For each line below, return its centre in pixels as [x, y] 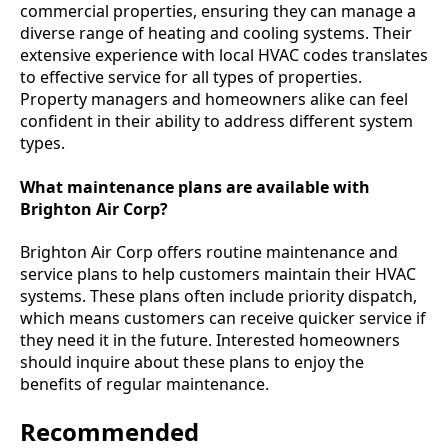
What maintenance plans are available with [195, 186]
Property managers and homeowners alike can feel [214, 99]
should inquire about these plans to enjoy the [192, 361]
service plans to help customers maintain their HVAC [218, 273]
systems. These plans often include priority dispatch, [218, 295]
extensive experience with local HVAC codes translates [224, 55]
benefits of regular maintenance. [144, 383]
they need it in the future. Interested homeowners [210, 339]
